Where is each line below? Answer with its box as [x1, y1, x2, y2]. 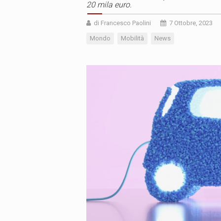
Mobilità [121, 35, 144, 42]
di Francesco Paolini [94, 19, 151, 27]
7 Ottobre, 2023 [169, 19, 213, 27]
